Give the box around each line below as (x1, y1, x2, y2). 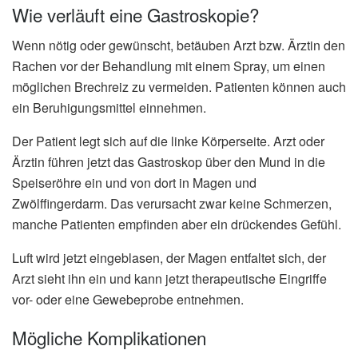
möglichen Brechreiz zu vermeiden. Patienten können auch (12, 77, 346, 96)
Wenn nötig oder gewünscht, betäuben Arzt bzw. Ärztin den (12, 35, 345, 54)
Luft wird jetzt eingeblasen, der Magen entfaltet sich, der (12, 248, 326, 267)
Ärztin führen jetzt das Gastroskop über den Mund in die (12, 152, 325, 171)
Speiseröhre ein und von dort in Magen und (12, 173, 257, 192)
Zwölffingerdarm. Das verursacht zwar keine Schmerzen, (12, 193, 332, 213)
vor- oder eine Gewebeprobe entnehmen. (12, 289, 244, 308)
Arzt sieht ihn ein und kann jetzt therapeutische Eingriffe (12, 268, 327, 288)
